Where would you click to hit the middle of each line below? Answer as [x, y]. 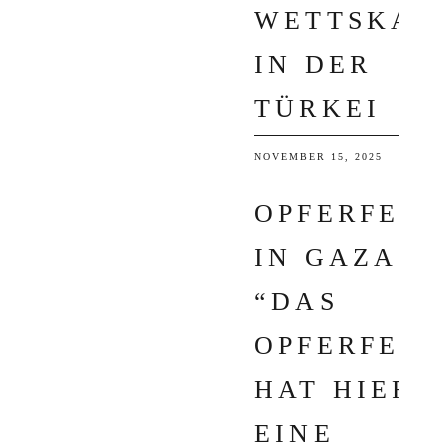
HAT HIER [334, 389]
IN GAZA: [332, 257]
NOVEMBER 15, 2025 [318, 156]
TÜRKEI [318, 108]
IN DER [313, 64]
